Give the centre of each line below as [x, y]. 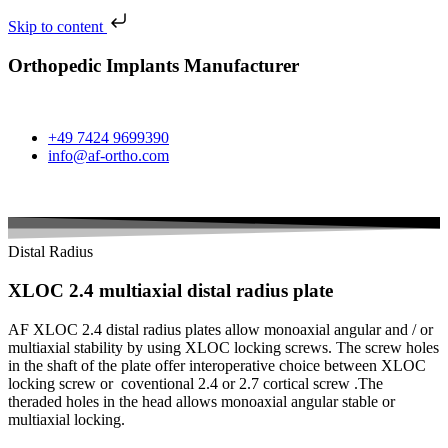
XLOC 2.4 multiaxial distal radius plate [170, 290]
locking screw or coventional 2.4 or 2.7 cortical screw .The [195, 383]
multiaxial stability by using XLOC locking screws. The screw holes [223, 347]
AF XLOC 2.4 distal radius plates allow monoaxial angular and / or [220, 329]
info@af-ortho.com [108, 156]
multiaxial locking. [66, 419]
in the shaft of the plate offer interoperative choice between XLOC [217, 365]
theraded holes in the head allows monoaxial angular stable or [201, 401]
